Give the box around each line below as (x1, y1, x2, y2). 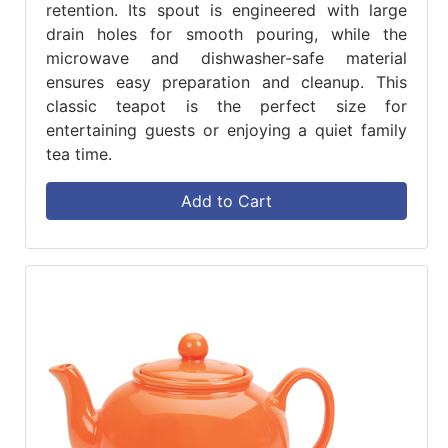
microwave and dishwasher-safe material (46, 48, 407, 69)
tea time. (46, 144, 112, 165)
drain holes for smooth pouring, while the (46, 24, 407, 45)
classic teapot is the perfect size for (46, 96, 407, 117)
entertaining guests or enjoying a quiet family (46, 120, 407, 141)
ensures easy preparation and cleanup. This (46, 72, 407, 93)
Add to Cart (181, 191, 272, 212)
